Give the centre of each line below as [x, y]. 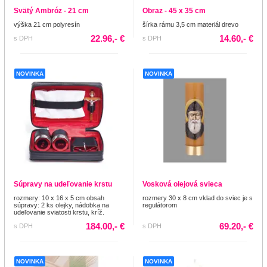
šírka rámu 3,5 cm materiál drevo [190, 24]
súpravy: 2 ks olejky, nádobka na [61, 205]
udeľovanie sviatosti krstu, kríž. [59, 212]
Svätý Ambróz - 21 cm [51, 10]
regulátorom [160, 205]
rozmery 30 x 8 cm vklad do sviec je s [198, 198]
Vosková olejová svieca [182, 184]
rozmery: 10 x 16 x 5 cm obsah [59, 198]
